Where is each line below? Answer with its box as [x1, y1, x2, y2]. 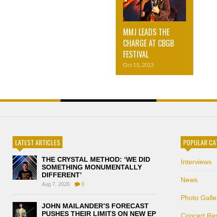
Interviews [180, 158, 212, 166]
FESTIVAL [123, 48, 151, 61]
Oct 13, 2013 [123, 62, 154, 68]
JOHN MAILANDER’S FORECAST [42, 202, 149, 210]
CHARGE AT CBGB [123, 37, 174, 49]
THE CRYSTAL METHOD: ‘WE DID [42, 155, 150, 164]
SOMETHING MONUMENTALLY [42, 163, 142, 171]
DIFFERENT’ [42, 171, 82, 179]
